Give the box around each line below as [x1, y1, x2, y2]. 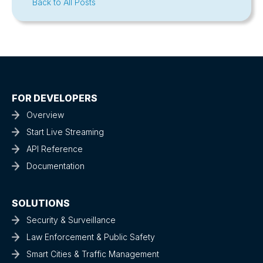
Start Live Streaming [26, 127, 104, 137]
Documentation [26, 161, 85, 171]
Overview [26, 110, 64, 120]
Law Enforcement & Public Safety [26, 231, 155, 242]
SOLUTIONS [12, 197, 70, 209]
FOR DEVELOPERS [12, 92, 97, 104]
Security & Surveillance [26, 214, 116, 225]
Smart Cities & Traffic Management [26, 248, 159, 259]
